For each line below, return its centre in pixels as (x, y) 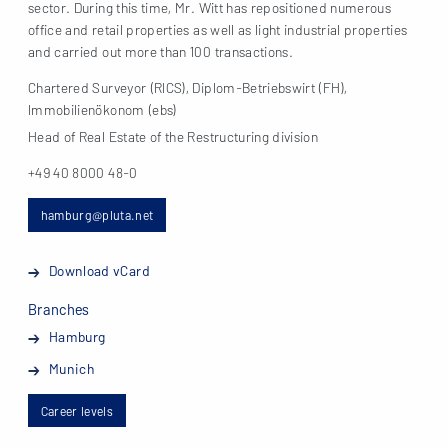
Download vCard (99, 270)
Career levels (77, 410)
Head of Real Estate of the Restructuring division (173, 137)
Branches (59, 309)
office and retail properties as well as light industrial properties (218, 29)
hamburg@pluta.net (97, 214)
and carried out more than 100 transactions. (161, 51)
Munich (72, 368)
